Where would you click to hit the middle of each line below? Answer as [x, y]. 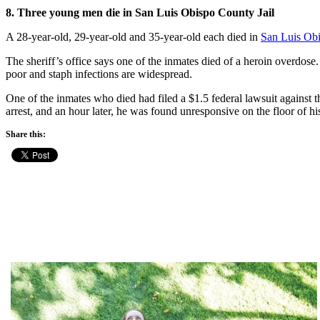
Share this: [26, 134]
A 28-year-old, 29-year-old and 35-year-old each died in [133, 36]
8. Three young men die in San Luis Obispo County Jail [140, 12]
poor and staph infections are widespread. [99, 74]
